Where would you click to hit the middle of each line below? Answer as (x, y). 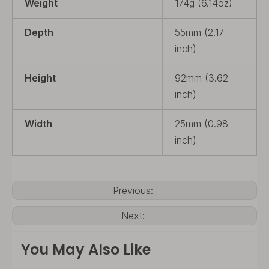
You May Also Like (86, 249)
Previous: (134, 190)
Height (40, 78)
